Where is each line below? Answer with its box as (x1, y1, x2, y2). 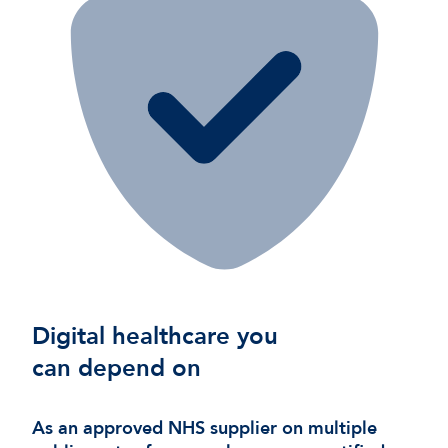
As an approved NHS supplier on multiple (32, 415, 377, 441)
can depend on (32, 351, 201, 385)
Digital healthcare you (32, 319, 278, 353)
